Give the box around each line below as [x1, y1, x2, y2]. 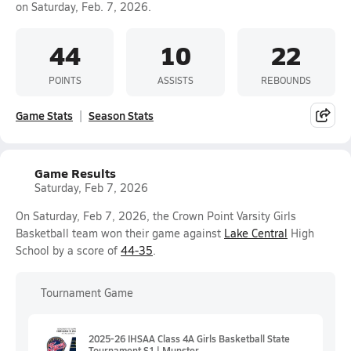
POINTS [48, 73, 81, 86]
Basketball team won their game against [16, 226, 224, 241]
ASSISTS [157, 73, 194, 86]
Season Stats [89, 107, 154, 123]
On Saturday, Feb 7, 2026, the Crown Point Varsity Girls [16, 208, 296, 223]
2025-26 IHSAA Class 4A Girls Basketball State [89, 331, 290, 345]
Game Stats [16, 107, 73, 123]
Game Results [34, 164, 116, 182]
